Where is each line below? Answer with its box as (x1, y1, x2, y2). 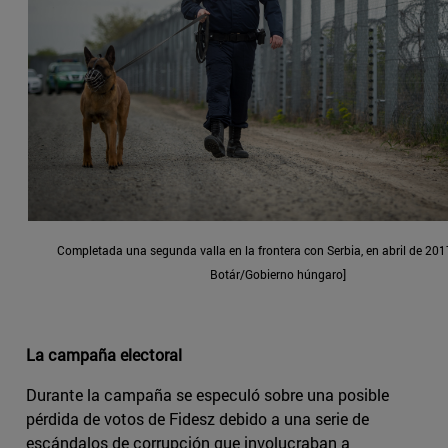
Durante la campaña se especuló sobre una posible (26, 384, 389, 406)
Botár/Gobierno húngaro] (210, 266, 346, 283)
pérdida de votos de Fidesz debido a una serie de (26, 408, 369, 430)
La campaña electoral (26, 344, 182, 366)
